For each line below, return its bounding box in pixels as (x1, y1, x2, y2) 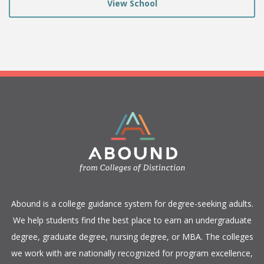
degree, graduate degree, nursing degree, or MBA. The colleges (11, 230, 253, 242)
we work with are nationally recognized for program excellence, (11, 247, 253, 259)
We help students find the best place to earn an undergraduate (12, 214, 252, 226)
